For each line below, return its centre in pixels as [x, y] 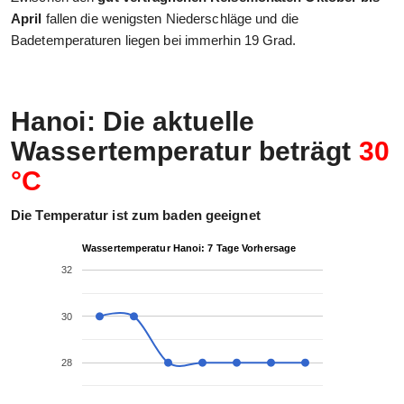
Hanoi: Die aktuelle [133, 122]
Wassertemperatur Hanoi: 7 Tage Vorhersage [189, 248]
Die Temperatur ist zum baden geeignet [136, 216]
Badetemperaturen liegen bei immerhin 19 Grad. [154, 41]
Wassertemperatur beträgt [185, 151]
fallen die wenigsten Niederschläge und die [170, 19]
